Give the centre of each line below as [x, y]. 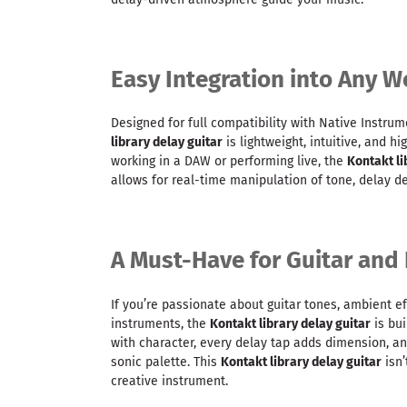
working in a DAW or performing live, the [229, 162]
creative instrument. [169, 381]
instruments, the [160, 323]
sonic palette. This [166, 362]
